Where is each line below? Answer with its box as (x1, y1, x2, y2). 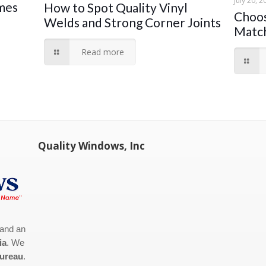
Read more (81, 46, 125, 58)
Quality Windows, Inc (38, 138, 145, 153)
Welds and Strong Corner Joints (43, 14, 221, 30)
